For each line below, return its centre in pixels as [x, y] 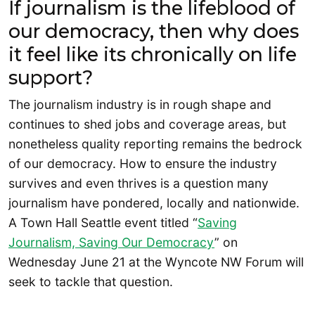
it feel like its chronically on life [153, 55]
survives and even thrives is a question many [139, 184]
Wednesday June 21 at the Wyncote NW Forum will [156, 262]
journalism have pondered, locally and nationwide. [154, 203]
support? [51, 78]
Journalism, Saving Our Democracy [111, 243]
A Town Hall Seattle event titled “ [103, 223]
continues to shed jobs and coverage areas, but [147, 124]
